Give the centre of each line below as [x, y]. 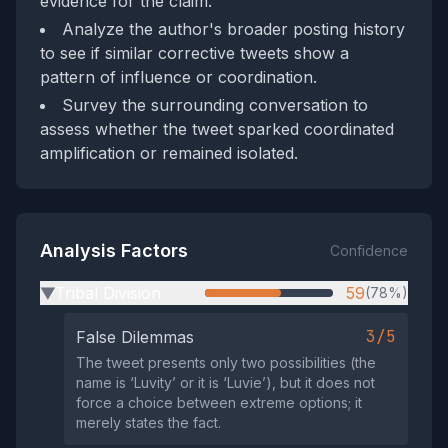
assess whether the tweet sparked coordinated [217, 129]
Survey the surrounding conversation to [215, 105]
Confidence [369, 250]
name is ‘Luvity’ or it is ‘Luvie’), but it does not [225, 382]
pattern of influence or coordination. [178, 77]
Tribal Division [108, 293]
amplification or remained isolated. [169, 153]
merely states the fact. [148, 422]
